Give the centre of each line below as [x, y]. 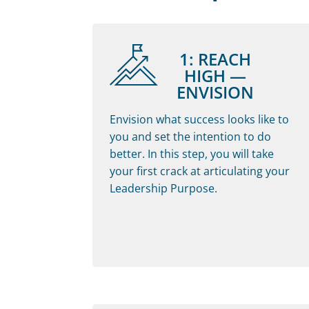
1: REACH [215, 59]
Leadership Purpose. [164, 188]
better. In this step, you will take [192, 153]
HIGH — [215, 75]
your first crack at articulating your [200, 171]
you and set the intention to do [191, 136]
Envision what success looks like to [200, 119]
